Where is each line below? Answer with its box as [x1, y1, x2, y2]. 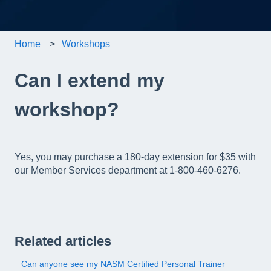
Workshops [62, 39, 111, 50]
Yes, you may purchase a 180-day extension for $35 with [15, 152, 256, 163]
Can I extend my [15, 69, 165, 91]
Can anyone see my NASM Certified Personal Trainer [21, 258, 226, 269]
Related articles [15, 233, 111, 249]
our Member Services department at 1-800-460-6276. [15, 165, 243, 176]
